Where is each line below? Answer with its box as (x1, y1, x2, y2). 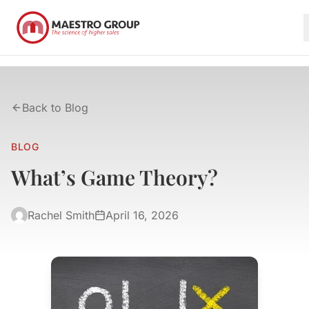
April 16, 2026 (106, 208, 179, 222)
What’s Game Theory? (11, 163, 218, 191)
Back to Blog (22, 101, 88, 114)
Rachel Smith (28, 208, 94, 222)
